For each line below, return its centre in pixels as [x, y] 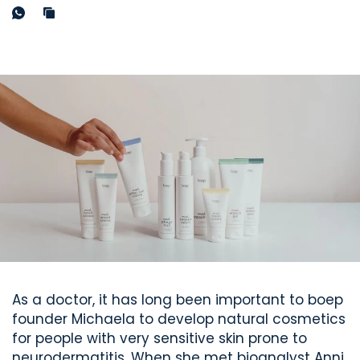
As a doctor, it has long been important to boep [178, 299]
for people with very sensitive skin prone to [160, 338]
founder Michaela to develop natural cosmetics [179, 319]
